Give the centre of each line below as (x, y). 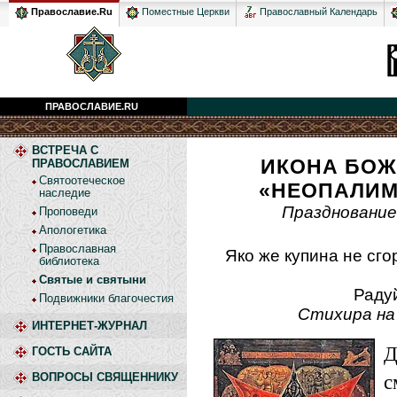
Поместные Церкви (184, 12)
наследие (65, 193)
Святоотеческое (82, 180)
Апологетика (73, 230)
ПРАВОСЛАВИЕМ (81, 163)
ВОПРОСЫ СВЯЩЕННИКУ (105, 377)
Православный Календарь (319, 12)
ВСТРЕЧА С (65, 150)
